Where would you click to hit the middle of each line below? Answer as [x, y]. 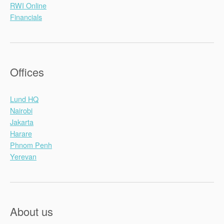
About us [31, 211]
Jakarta [22, 121]
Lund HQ [24, 98]
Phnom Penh [31, 144]
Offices [27, 71]
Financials [26, 16]
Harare [21, 133]
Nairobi [21, 110]
